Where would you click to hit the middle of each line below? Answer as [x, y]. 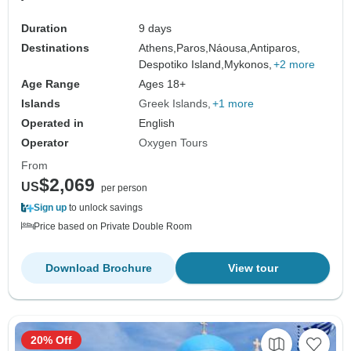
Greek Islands [174, 104]
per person [124, 188]
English [157, 123]
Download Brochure [98, 268]
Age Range [51, 84]
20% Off [51, 340]
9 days [156, 29]
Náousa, [230, 48]
